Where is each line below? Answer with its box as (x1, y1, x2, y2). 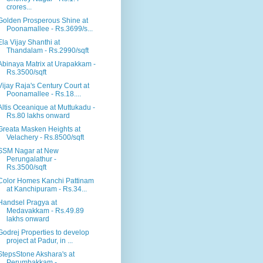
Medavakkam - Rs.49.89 (6, 207, 84, 215)
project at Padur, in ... (6, 237, 73, 245)
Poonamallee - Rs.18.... (6, 90, 81, 98)
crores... (6, 3, 32, 11)
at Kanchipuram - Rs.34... (6, 185, 87, 193)
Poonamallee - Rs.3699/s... (6, 25, 93, 33)
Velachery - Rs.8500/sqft (6, 133, 84, 141)
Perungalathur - (6, 155, 56, 163)
